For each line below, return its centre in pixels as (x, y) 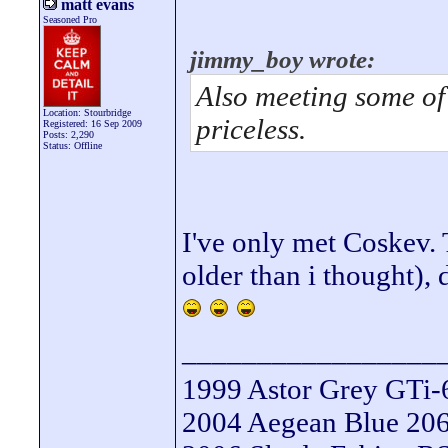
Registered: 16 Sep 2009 (92, 123)
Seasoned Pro (70, 19)
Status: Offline (72, 145)
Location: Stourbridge (87, 112)
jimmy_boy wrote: (282, 59)
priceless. (251, 129)
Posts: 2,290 (68, 134)
